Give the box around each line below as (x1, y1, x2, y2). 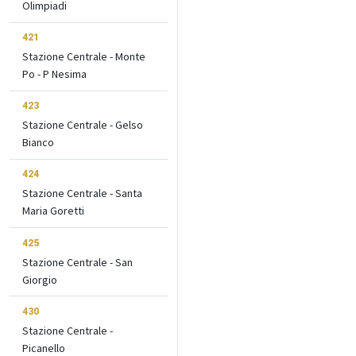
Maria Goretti (22, 203, 84, 219)
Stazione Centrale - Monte (22, 49, 145, 64)
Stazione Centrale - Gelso (22, 118, 143, 133)
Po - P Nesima (22, 67, 87, 82)
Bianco (22, 135, 54, 150)
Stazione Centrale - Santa (22, 186, 142, 201)
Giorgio (22, 272, 57, 287)
